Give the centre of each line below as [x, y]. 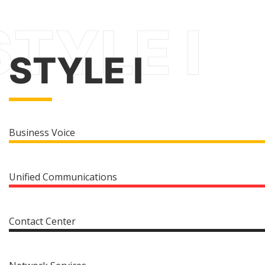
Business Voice [42, 132]
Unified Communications [63, 177]
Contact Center [42, 221]
